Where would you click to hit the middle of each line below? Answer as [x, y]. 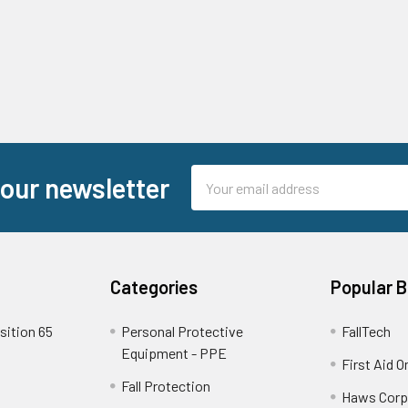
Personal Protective [183, 331]
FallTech [366, 331]
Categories [154, 287]
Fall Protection [166, 386]
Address [216, 197]
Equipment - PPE [174, 353]
